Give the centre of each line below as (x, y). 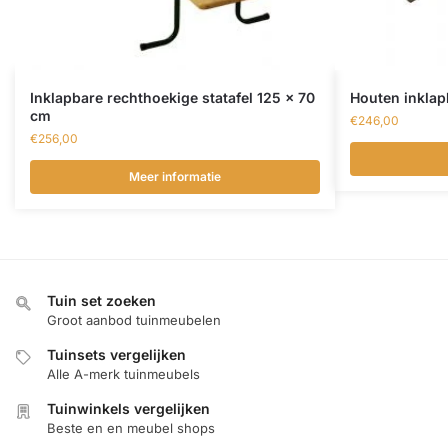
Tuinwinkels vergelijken (128, 409)
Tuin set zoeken (101, 301)
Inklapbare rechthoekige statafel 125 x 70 (172, 98)
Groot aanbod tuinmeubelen (134, 320)
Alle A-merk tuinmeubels (123, 374)
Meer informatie (175, 177)
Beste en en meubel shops (131, 428)
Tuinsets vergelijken (116, 355)
